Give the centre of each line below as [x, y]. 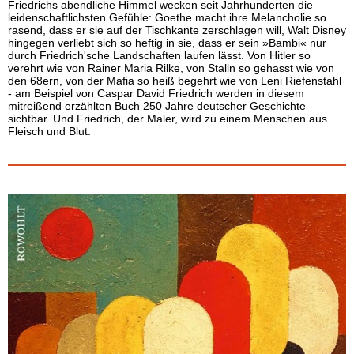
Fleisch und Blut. [49, 131]
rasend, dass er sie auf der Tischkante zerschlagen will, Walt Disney [177, 30]
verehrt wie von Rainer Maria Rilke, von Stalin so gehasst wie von [171, 68]
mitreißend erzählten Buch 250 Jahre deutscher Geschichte [157, 106]
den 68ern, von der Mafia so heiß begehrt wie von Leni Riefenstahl [175, 81]
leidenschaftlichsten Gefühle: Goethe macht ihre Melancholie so [167, 17]
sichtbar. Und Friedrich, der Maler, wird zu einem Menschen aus [168, 119]
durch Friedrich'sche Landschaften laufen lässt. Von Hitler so [159, 55]
